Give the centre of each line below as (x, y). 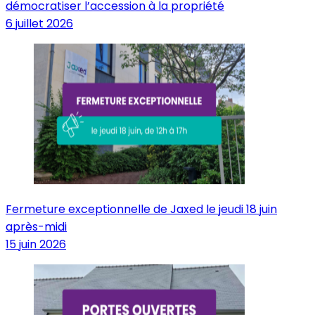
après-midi (36, 226)
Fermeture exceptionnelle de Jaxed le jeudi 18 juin (141, 209)
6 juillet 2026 (39, 23)
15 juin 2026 (36, 244)
